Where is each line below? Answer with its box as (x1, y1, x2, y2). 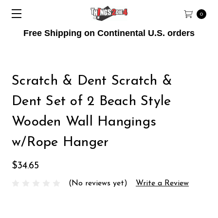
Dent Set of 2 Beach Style (12, 95, 171, 109)
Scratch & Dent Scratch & (12, 74, 172, 88)
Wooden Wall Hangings (12, 115, 156, 129)
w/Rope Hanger (12, 136, 109, 149)
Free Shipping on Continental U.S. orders (23, 28, 195, 38)
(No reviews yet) (69, 179, 127, 187)
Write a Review (136, 179, 189, 187)
